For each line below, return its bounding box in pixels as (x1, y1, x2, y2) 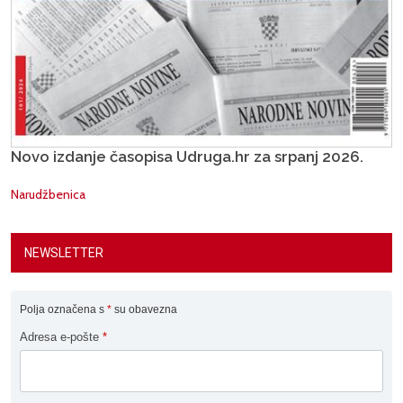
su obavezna (112, 303, 177, 317)
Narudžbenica (11, 186, 85, 203)
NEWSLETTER (24, 246, 103, 261)
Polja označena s (20, 303, 107, 317)
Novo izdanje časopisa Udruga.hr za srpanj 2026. (11, 148, 363, 166)
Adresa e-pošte (20, 330, 103, 345)
